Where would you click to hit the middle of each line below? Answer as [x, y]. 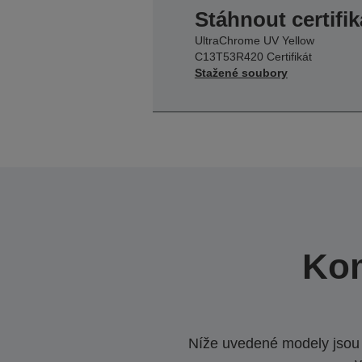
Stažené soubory [241, 72]
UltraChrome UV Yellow [254, 40]
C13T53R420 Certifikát [253, 56]
